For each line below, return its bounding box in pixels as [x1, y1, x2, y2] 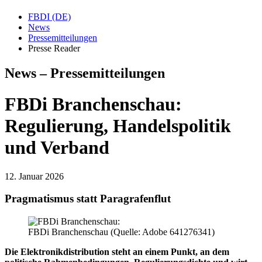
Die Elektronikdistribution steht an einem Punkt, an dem [5, 246, 229, 257]
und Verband [5, 137, 109, 158]
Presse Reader [28, 43, 80, 53]
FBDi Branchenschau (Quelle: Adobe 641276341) [28, 226, 215, 237]
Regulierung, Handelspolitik [5, 115, 231, 137]
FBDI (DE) [28, 11, 71, 22]
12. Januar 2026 [5, 171, 64, 181]
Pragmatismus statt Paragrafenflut [5, 192, 171, 205]
